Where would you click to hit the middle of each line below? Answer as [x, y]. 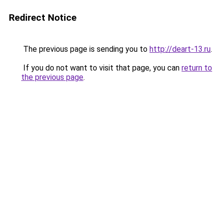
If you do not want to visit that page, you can [101, 68]
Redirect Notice [43, 18]
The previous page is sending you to [85, 49]
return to [197, 68]
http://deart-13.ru [180, 49]
